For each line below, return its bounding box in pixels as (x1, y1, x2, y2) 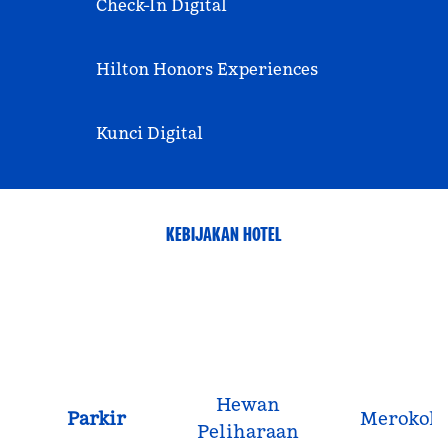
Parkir (66, 406, 126, 430)
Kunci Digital (96, 123, 203, 143)
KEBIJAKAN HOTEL (166, 221, 282, 247)
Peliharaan (197, 420, 299, 443)
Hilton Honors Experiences (96, 59, 318, 79)
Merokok (360, 406, 440, 430)
